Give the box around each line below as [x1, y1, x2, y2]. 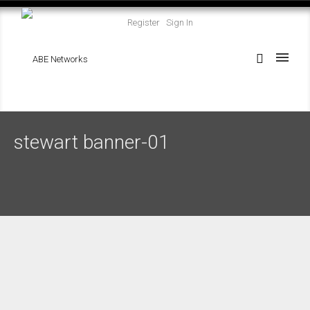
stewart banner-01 [14, 130, 170, 154]
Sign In [166, 17, 193, 28]
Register [127, 17, 160, 28]
